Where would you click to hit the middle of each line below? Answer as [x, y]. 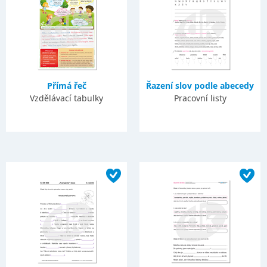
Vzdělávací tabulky [67, 98]
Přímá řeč [66, 86]
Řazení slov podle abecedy [200, 86]
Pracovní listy [200, 98]
